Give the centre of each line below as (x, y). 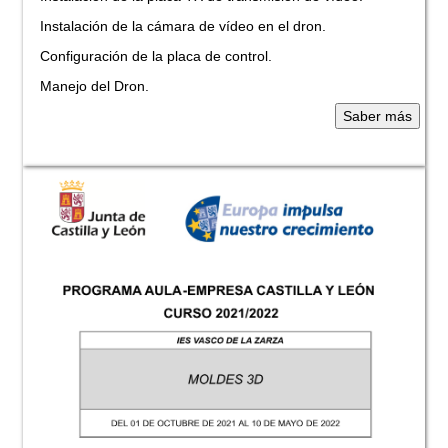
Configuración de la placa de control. (150, 56)
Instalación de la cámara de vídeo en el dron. (177, 26)
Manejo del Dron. (90, 86)
